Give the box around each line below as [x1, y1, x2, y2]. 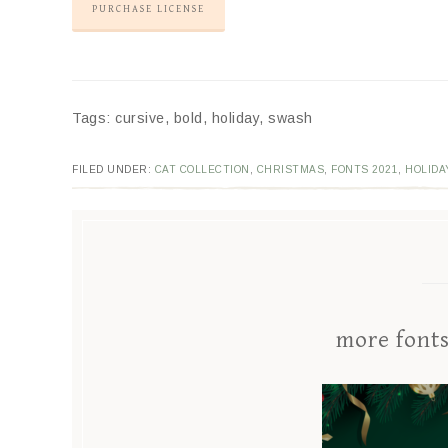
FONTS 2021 [331, 164, 398, 176]
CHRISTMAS [256, 164, 324, 176]
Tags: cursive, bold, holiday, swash [72, 110, 313, 127]
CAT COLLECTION [154, 164, 250, 176]
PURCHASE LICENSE [92, 3, 205, 16]
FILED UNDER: [72, 164, 155, 176]
